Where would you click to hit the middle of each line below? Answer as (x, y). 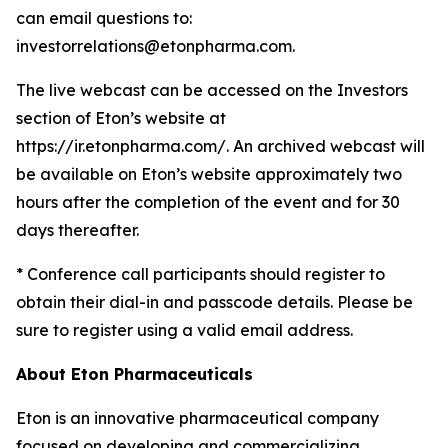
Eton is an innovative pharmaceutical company (197, 417)
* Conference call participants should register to (200, 273)
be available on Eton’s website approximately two (209, 173)
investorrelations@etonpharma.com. (155, 45)
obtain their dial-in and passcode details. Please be (214, 301)
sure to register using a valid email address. (184, 329)
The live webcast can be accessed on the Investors (212, 89)
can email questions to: (104, 17)
